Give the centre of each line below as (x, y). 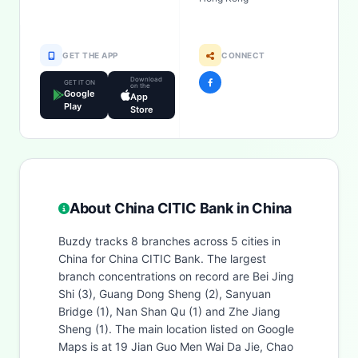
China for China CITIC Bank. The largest (162, 259)
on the (140, 86)
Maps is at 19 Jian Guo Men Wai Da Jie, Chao (176, 346)
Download (146, 79)
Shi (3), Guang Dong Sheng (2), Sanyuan (165, 294)
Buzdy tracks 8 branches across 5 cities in (169, 241)
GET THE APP (90, 55)
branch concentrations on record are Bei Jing (176, 276)
